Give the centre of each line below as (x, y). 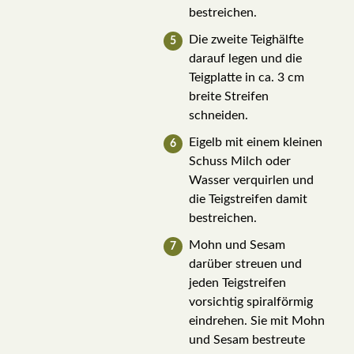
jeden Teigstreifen (237, 282)
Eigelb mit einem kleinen (255, 142)
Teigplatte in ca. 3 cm (246, 77)
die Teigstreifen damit (248, 199)
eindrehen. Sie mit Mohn (256, 320)
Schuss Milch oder (239, 161)
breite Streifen (228, 96)
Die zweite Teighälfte (246, 39)
